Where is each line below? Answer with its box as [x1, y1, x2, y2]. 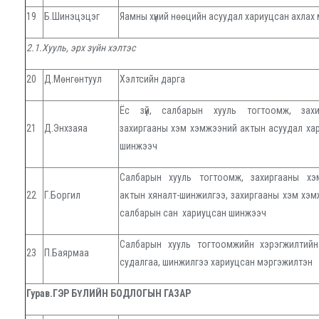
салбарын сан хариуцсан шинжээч [120, 207, 266, 219]
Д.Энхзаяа [44, 122, 88, 135]
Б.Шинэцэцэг [44, 11, 100, 23]
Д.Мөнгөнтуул [44, 73, 102, 85]
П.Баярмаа [44, 247, 89, 259]
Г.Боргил [44, 189, 80, 202]
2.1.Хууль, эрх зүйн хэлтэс [26, 42, 135, 54]
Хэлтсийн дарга [120, 73, 185, 85]
